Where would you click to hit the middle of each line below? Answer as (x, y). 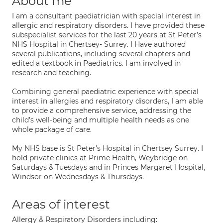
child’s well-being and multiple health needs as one (101, 120)
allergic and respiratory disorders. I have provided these (108, 25)
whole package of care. (52, 129)
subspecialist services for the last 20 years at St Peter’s (107, 35)
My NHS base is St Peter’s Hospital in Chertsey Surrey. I (108, 148)
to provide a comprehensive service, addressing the (102, 111)
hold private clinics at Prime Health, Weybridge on (100, 158)
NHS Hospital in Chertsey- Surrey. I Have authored (99, 44)
